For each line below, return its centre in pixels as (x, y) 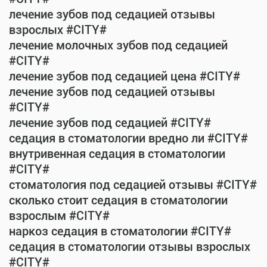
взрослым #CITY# (59, 216)
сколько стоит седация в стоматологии (118, 200)
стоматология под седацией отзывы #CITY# (133, 185)
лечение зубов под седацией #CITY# (110, 123)
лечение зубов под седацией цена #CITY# (125, 76)
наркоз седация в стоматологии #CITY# (120, 231)
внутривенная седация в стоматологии (117, 154)
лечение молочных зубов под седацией (118, 45)
